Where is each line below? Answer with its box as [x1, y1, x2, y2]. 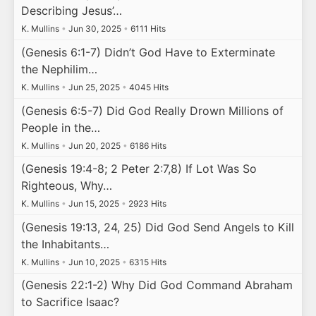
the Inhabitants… [20, 236, 109, 251]
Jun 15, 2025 [66, 198, 121, 209]
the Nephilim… [20, 61, 97, 76]
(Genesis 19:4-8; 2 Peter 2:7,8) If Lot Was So [20, 162, 257, 176]
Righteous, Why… [20, 178, 112, 193]
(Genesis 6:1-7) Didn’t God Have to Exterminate [20, 44, 275, 59]
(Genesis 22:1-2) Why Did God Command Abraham [20, 278, 293, 293]
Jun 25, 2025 [66, 81, 122, 92]
